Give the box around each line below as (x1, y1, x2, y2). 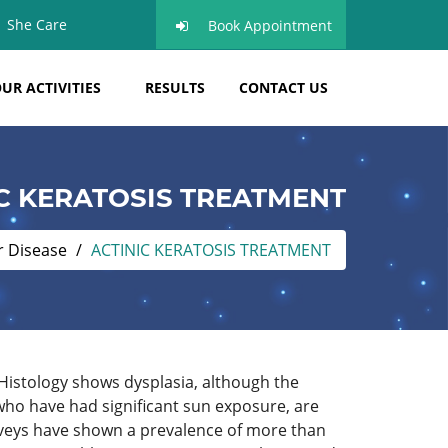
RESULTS (145, 78, 205, 97)
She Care (7, 15, 67, 34)
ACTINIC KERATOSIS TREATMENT (91, 239, 331, 261)
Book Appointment (208, 16, 332, 35)
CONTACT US (239, 78, 328, 97)
